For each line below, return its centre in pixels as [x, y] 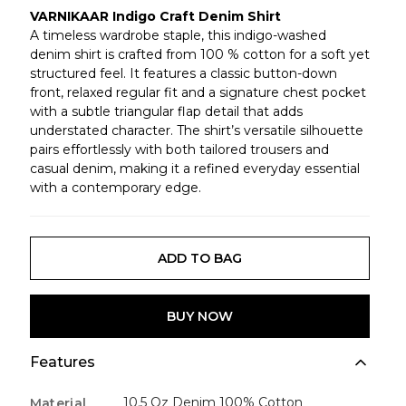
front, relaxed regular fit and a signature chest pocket [198, 92]
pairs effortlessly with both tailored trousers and [179, 150]
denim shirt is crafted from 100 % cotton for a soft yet [199, 54]
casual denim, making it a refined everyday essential [194, 169]
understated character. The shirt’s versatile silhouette [196, 130]
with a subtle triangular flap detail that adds [166, 111]
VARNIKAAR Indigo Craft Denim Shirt [155, 16]
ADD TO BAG [199, 258]
